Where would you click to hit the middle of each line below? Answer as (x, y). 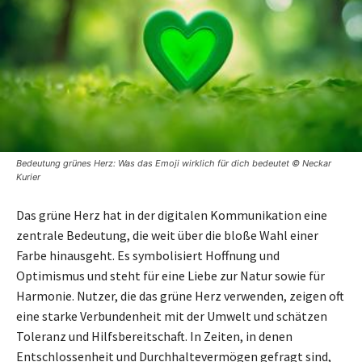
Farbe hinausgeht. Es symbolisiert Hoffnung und (148, 255)
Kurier (28, 177)
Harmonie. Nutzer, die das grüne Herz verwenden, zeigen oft (180, 295)
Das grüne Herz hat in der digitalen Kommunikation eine (172, 215)
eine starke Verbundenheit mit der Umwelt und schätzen (172, 316)
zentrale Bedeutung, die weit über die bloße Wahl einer (167, 235)
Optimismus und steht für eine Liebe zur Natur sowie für (170, 275)
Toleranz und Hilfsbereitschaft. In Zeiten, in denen (154, 336)
